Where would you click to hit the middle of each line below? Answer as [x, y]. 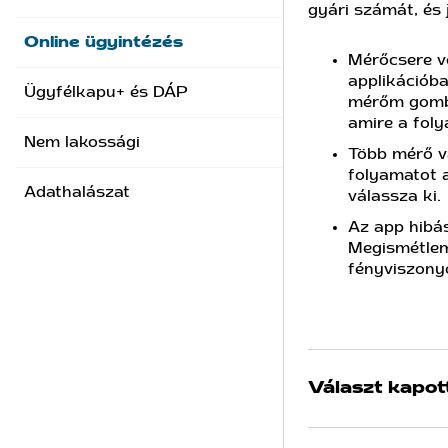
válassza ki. [394, 195]
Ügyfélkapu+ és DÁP [106, 92]
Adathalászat [77, 192]
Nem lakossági [82, 142]
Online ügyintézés [103, 42]
